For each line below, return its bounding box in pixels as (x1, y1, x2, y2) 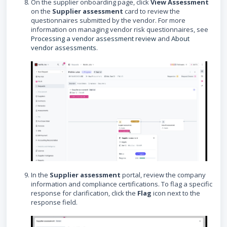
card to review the (123, 6, 180, 16)
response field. (31, 198, 78, 207)
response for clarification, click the (31, 188, 137, 198)
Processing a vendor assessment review (31, 33, 156, 43)
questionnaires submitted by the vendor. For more (31, 15, 185, 25)
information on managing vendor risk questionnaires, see (31, 24, 208, 34)
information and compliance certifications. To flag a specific (31, 179, 212, 189)
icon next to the (152, 188, 200, 198)
